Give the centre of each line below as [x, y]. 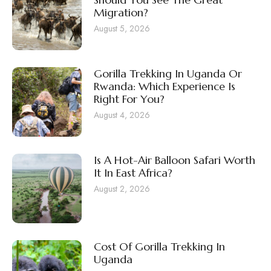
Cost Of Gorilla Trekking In [159, 246]
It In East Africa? [133, 172]
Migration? [121, 12]
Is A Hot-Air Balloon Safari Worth [175, 160]
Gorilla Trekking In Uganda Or [168, 73]
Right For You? [129, 99]
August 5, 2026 [122, 29]
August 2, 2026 [122, 189]
